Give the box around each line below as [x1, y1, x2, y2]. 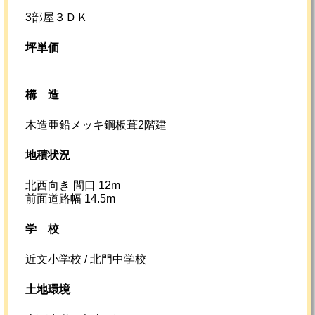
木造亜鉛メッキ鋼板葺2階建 [25, 119, 167, 131]
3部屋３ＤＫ [25, 11, 88, 24]
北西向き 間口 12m [25, 179, 120, 192]
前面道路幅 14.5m [25, 193, 115, 205]
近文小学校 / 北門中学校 [25, 253, 146, 266]
